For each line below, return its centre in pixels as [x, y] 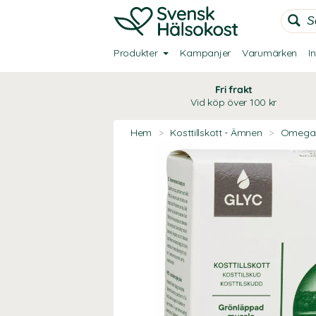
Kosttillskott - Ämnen [216, 133]
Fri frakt [234, 90]
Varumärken [269, 53]
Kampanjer [205, 53]
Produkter [136, 53]
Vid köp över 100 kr [234, 102]
